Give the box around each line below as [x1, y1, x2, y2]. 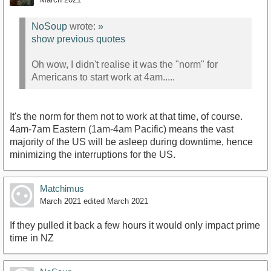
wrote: [67, 21, 98, 32]
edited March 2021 [83, 196, 148, 206]
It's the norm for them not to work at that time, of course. [10, 111, 243, 122]
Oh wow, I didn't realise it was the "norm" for [31, 59, 218, 70]
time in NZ [10, 232, 54, 243]
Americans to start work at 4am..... [31, 72, 175, 83]
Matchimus [40, 183, 84, 194]
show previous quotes [31, 34, 125, 45]
